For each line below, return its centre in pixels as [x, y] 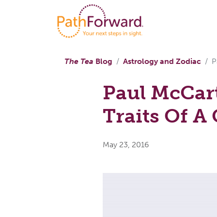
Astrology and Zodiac [162, 61]
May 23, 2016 [126, 144]
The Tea [79, 61]
